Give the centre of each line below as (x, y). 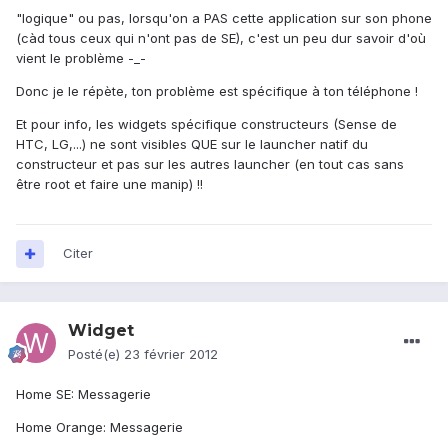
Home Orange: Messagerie (99, 427)
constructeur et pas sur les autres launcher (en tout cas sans (210, 164)
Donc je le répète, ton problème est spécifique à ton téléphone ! (217, 91)
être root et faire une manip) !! (109, 184)
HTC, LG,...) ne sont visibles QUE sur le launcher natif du (192, 144)
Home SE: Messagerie (83, 394)
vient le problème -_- (81, 58)
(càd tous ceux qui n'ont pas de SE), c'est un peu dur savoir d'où (221, 38)
